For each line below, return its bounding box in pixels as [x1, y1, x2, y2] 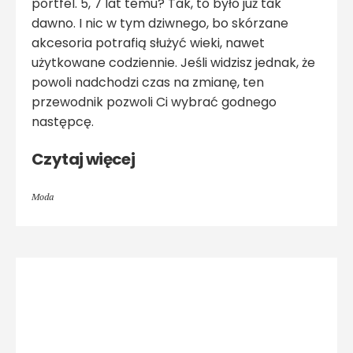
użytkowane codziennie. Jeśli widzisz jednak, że [32, 54, 315, 72]
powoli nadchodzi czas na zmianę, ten [32, 73, 264, 92]
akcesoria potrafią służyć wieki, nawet [32, 34, 265, 53]
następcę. [32, 113, 94, 132]
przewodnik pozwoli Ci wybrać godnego [32, 93, 277, 112]
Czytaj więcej [32, 148, 136, 171]
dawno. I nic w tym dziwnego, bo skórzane [32, 14, 288, 33]
